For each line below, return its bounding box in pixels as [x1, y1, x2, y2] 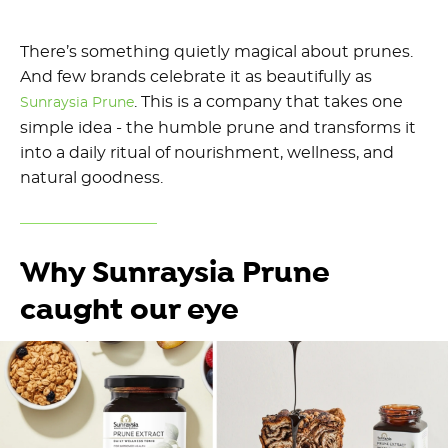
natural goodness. [20, 170, 163, 187]
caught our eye [20, 291, 239, 331]
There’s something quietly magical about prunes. [20, 44, 413, 61]
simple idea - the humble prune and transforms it [20, 120, 416, 137]
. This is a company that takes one [134, 94, 403, 111]
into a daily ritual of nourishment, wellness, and [20, 145, 394, 162]
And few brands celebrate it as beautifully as [20, 69, 372, 86]
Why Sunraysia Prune [20, 254, 330, 294]
